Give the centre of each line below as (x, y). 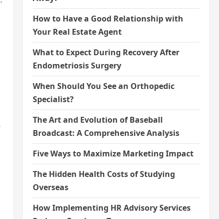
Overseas (50, 187)
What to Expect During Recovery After (106, 52)
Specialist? (53, 99)
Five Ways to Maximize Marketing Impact (113, 153)
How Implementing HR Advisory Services (111, 208)
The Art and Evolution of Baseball (98, 120)
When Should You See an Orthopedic (103, 86)
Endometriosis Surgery (77, 66)
